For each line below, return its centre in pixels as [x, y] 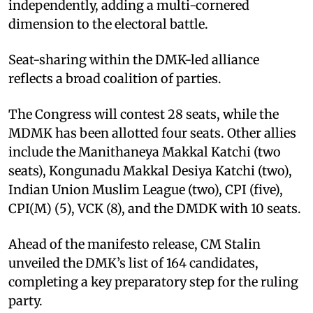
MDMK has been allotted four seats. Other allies [152, 133]
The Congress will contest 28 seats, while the [144, 114]
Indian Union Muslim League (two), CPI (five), [146, 189]
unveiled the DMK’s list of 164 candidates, [133, 263]
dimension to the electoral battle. [108, 24]
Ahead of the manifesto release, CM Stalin [134, 244]
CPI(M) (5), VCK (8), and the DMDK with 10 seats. [155, 208]
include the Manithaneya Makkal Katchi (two [145, 152]
